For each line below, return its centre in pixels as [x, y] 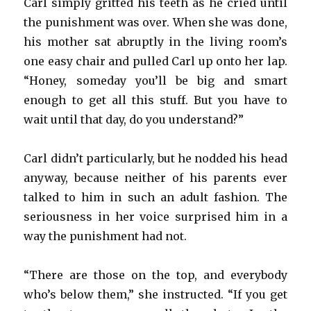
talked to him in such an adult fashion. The [155, 197]
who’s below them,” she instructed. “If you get [155, 295]
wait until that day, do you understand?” [134, 120]
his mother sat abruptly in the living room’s [155, 42]
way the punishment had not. [106, 236]
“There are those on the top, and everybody [155, 275]
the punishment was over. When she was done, [155, 23]
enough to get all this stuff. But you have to [155, 100]
